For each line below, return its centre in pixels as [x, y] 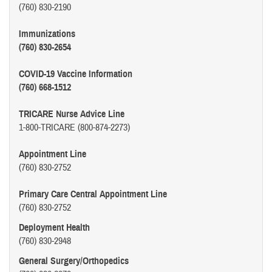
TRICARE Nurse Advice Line [72, 114]
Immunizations [47, 34]
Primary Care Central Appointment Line [93, 195]
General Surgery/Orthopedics [74, 261]
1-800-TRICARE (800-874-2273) [74, 128]
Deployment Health [54, 228]
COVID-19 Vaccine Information [77, 74]
